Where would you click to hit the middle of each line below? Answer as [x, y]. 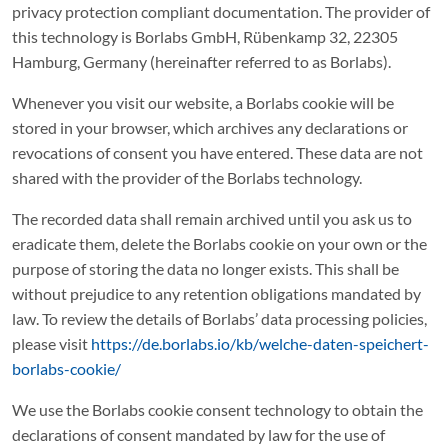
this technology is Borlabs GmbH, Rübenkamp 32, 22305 [205, 36]
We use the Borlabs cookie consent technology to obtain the [217, 409]
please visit [51, 343]
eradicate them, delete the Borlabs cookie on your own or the [219, 243]
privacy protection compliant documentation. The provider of [221, 11]
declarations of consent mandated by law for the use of [198, 434]
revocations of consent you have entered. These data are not [217, 152]
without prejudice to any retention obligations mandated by [216, 293]
